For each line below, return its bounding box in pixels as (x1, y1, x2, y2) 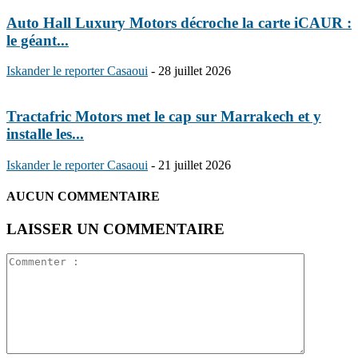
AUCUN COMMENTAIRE (6, 189, 160, 203)
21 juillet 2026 (158, 157, 231, 172)
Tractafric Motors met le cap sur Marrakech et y (6, 107, 321, 125)
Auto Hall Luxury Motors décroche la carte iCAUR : (6, 14, 352, 31)
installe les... (6, 125, 84, 142)
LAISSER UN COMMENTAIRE (6, 221, 225, 238)
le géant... (6, 31, 69, 49)
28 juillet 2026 (158, 64, 231, 78)
